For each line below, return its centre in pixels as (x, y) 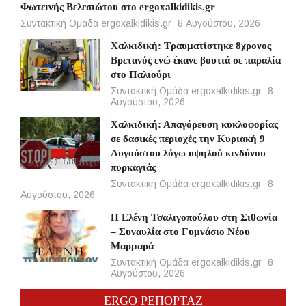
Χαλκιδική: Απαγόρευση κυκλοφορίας (194, 125)
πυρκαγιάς (133, 168)
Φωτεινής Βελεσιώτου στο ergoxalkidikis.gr (118, 7)
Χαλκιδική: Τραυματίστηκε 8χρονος (191, 46)
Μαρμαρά (132, 246)
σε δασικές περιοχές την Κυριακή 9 (187, 139)
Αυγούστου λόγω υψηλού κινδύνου (188, 153)
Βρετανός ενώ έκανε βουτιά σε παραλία (195, 60)
